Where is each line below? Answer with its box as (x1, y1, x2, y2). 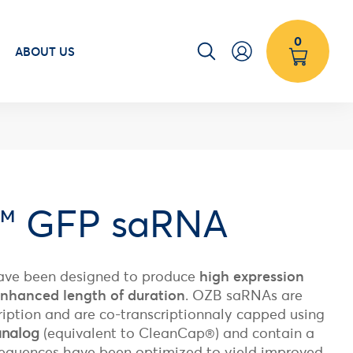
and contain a (223, 324, 314, 342)
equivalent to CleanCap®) (47, 324, 223, 342)
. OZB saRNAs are (185, 286, 303, 304)
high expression (199, 267, 304, 285)
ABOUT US (15, 43, 75, 59)
